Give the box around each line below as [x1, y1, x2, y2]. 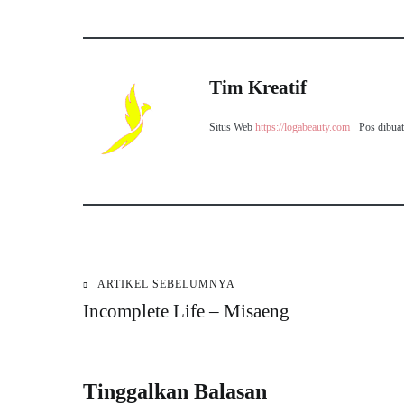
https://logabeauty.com [255, 120, 350, 133]
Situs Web [209, 120, 252, 133]
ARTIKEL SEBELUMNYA [97, 277, 235, 290]
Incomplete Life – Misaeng [83, 299, 289, 322]
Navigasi [82, 280, 201, 317]
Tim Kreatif [209, 76, 307, 98]
